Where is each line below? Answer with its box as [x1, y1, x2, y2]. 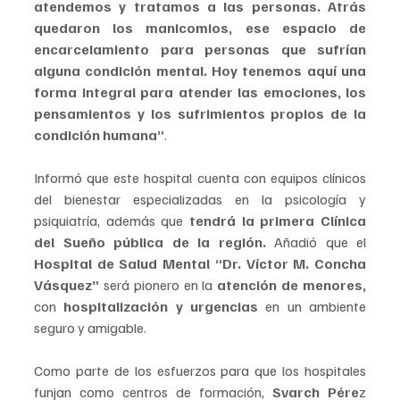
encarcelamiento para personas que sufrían [34, 40, 366, 59]
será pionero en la [103, 276, 218, 295]
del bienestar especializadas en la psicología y [34, 190, 366, 209]
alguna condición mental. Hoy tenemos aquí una [34, 62, 366, 80]
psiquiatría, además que [34, 212, 189, 230]
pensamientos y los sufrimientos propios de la [34, 104, 366, 123]
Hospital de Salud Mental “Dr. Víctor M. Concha [34, 254, 366, 273]
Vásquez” [34, 276, 104, 295]
